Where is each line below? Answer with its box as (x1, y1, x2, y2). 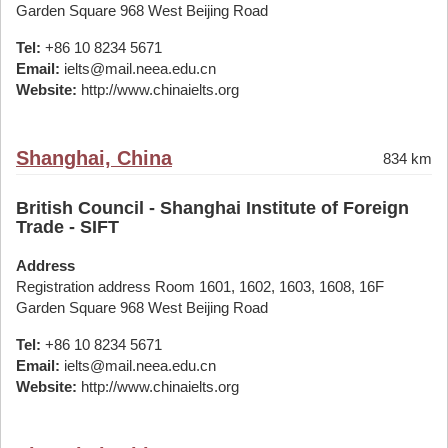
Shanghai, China (16, 147, 172, 169)
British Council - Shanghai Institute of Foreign (16, 198, 409, 218)
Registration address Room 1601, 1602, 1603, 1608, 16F (16, 278, 384, 295)
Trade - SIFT (16, 217, 119, 237)
